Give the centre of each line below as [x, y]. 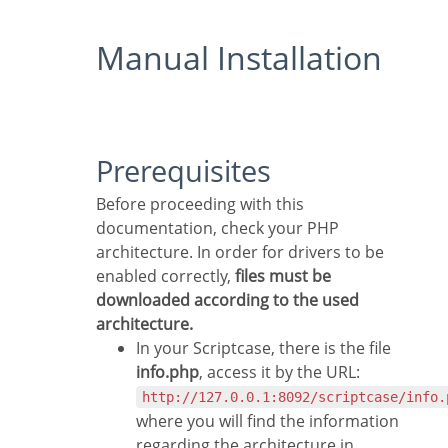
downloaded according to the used [227, 300]
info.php [167, 372]
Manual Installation [253, 58]
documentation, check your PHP [217, 228]
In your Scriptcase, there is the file [265, 348]
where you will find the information [267, 421]
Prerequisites [192, 171]
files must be [283, 276]
